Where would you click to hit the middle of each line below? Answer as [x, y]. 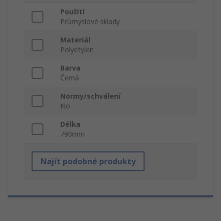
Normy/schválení [90, 96]
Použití [72, 12]
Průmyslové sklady [90, 22]
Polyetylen [77, 50]
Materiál [75, 40]
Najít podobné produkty [88, 162]
